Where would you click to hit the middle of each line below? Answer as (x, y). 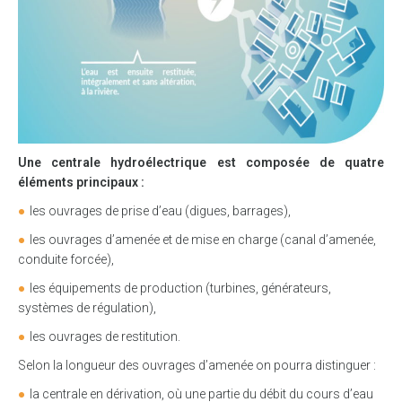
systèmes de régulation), (87, 308)
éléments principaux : (81, 183)
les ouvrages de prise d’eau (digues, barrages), (160, 211)
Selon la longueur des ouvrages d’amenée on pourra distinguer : (197, 366)
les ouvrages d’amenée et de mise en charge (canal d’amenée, (203, 240)
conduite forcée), (66, 260)
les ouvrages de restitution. (105, 337)
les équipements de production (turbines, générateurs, (180, 288)
